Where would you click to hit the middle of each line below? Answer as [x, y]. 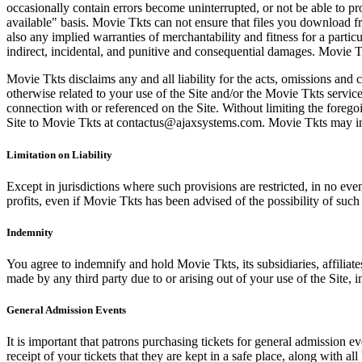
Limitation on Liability [59, 154]
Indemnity [30, 232]
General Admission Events [66, 310]
